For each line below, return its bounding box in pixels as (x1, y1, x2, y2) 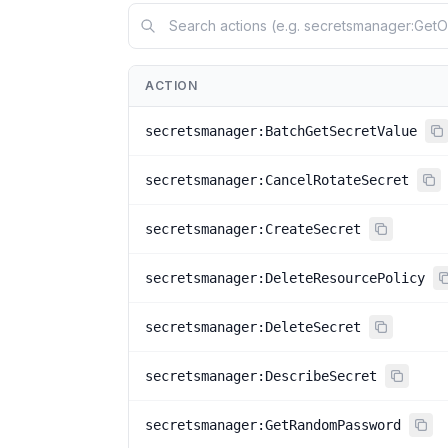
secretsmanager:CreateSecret (145, 221, 361, 237)
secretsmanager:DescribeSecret (145, 368, 377, 384)
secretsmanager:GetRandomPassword (145, 417, 401, 433)
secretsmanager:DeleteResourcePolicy (145, 270, 425, 286)
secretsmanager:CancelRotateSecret (145, 172, 409, 188)
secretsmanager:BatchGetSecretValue (145, 123, 417, 139)
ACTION (145, 78, 198, 93)
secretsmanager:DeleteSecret (145, 319, 361, 335)
